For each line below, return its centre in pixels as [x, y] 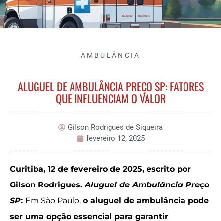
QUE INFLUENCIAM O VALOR [110, 98]
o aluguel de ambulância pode [146, 201]
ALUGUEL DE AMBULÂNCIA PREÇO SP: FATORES [110, 86]
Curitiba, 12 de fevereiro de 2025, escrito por [100, 169]
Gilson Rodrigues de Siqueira [115, 127]
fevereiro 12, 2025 [115, 138]
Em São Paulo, [54, 201]
